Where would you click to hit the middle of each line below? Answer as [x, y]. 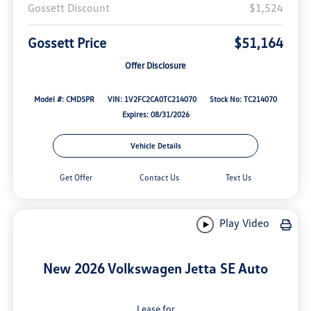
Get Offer [76, 178]
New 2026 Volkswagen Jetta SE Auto [155, 268]
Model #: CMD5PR [65, 99]
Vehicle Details [155, 146]
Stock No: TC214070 [243, 99]
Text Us [238, 178]
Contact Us [159, 178]
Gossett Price [67, 43]
